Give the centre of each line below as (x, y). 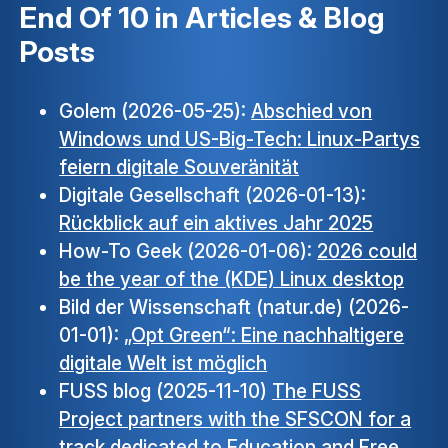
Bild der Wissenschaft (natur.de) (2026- (234, 307)
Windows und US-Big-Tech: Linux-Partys (240, 139)
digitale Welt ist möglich (163, 363)
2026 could (367, 251)
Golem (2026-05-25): (155, 111)
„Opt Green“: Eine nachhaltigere (264, 335)
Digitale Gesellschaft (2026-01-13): (213, 195)
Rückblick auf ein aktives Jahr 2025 (216, 223)
